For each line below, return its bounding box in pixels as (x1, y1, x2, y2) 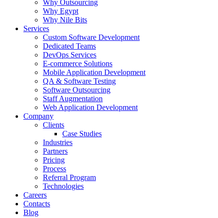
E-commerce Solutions (43, 59, 112, 68)
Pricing (43, 156, 65, 164)
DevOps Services (43, 51, 96, 59)
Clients (43, 121, 64, 129)
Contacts (23, 200, 50, 208)
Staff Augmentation (43, 94, 103, 103)
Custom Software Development (43, 33, 140, 41)
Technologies (43, 182, 84, 190)
